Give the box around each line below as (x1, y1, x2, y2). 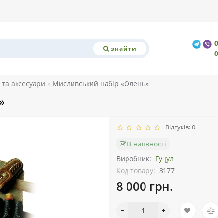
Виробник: (116, 154, 151, 163)
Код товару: (116, 166, 155, 176)
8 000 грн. (116, 178, 173, 195)
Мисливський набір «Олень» (53, 79, 149, 89)
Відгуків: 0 (163, 123, 195, 132)
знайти (110, 44, 137, 53)
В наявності (127, 139, 166, 149)
